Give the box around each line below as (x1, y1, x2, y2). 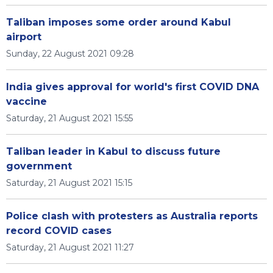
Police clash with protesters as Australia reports (6, 210, 258, 222)
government (6, 160, 72, 172)
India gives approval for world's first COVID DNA (6, 81, 259, 93)
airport (6, 31, 41, 43)
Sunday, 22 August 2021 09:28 (6, 48, 134, 59)
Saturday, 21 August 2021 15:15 (6, 177, 132, 188)
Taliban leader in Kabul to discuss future (6, 146, 221, 157)
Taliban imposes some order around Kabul (6, 16, 231, 28)
